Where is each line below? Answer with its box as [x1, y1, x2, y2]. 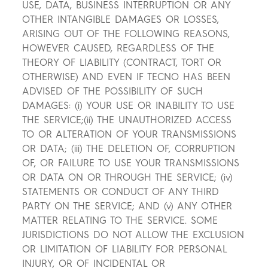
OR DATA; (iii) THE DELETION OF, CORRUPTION [22, 143, 236, 155]
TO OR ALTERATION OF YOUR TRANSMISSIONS [22, 129, 237, 141]
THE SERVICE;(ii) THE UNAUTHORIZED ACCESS [22, 114, 232, 126]
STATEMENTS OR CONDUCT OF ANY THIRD [22, 186, 220, 198]
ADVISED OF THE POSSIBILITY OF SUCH [22, 86, 203, 98]
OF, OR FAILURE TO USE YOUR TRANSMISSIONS [22, 157, 240, 169]
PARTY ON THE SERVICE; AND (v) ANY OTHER [22, 200, 233, 212]
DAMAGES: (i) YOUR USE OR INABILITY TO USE [22, 100, 235, 112]
